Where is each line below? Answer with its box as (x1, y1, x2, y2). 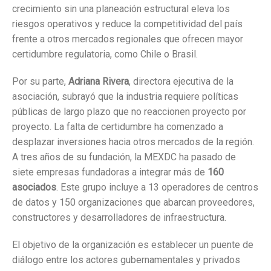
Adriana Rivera (68, 75, 129, 87)
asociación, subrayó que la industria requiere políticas (12, 90, 238, 102)
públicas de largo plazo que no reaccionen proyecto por (12, 105, 246, 117)
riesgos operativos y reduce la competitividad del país (12, 18, 243, 30)
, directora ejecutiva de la (129, 75, 233, 87)
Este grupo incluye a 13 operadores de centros (60, 181, 258, 193)
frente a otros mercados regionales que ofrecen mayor (12, 33, 243, 45)
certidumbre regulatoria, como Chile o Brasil (12, 48, 196, 60)
